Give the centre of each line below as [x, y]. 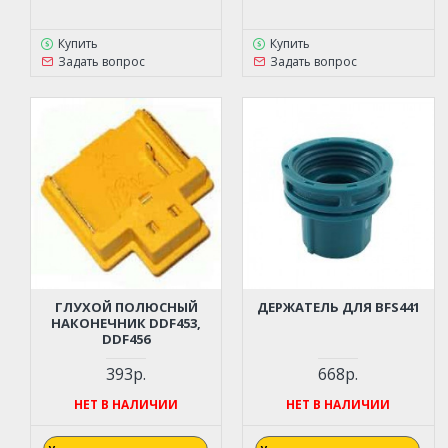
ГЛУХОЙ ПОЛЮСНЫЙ [126, 306]
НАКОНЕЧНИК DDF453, [126, 322]
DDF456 [126, 338]
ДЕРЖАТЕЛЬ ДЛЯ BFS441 [338, 306]
